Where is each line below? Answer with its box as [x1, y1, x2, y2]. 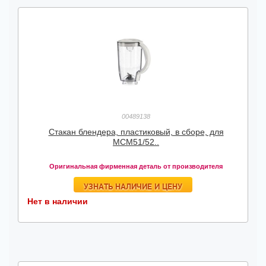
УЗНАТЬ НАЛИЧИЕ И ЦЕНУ [84, 181, 182, 192]
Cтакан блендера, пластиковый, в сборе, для [48, 127, 224, 137]
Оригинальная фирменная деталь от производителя [49, 163, 223, 170]
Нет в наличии [27, 197, 88, 206]
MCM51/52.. [113, 137, 159, 147]
